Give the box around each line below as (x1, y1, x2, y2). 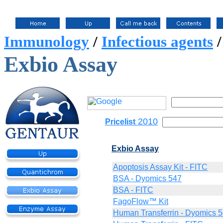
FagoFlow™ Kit (113, 197, 168, 206)
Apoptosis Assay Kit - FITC (113, 163, 208, 171)
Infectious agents (102, 32, 213, 50)
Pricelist (105, 117, 135, 126)
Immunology (4, 32, 89, 50)
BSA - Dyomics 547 (113, 174, 182, 183)
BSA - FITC (113, 186, 153, 194)
